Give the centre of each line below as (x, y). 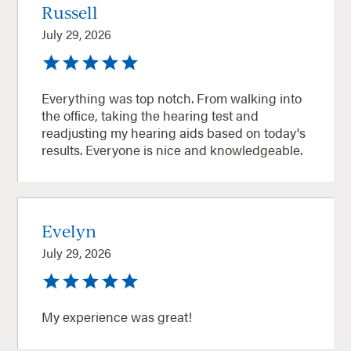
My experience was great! (117, 316)
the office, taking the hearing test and (150, 115)
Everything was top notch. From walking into (172, 98)
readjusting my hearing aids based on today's (174, 132)
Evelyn (69, 230)
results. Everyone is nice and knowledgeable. (194, 149)
